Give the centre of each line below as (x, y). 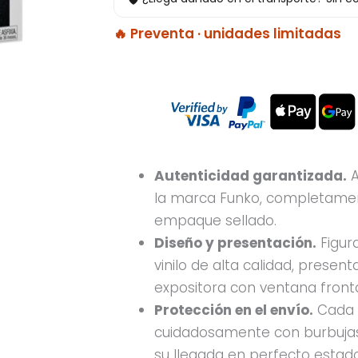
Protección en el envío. (234, 310)
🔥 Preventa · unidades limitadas (227, 34)
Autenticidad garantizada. (251, 176)
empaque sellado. (215, 221)
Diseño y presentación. (235, 243)
